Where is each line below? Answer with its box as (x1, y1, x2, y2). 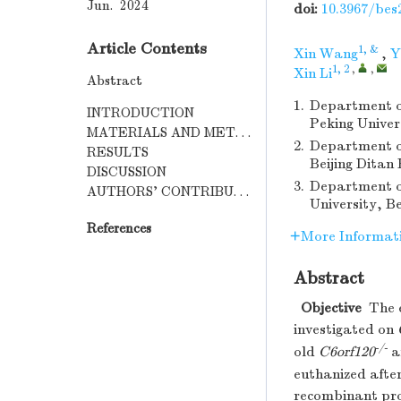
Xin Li (294, 65, 332, 81)
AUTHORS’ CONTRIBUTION (234, 183, 249, 200)
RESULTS (87, 144, 149, 161)
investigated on (294, 321, 397, 337)
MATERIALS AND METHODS (235, 124, 251, 141)
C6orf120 (319, 344, 375, 360)
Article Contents (87, 39, 207, 59)
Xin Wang (294, 46, 358, 62)
